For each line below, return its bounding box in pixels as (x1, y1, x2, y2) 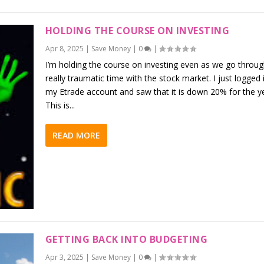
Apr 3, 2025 (45, 252, 84, 262)
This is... (45, 99, 75, 111)
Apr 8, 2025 (45, 43, 84, 54)
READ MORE (52, 129, 100, 141)
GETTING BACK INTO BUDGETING (45, 232, 208, 246)
